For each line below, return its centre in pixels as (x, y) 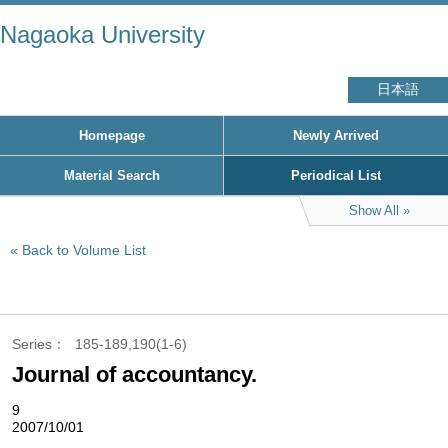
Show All (373, 210)
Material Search (111, 175)
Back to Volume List (84, 250)
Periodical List (336, 175)
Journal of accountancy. (134, 374)
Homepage (111, 135)
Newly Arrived (336, 135)
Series (32, 344)
